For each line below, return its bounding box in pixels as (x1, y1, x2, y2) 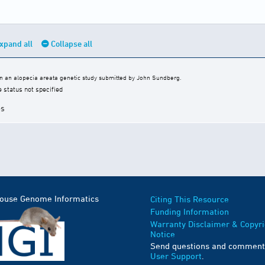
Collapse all (51, 38, 92, 49)
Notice (150, 228, 175, 239)
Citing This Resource (150, 194, 229, 205)
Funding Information (150, 206, 229, 216)
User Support (150, 251, 202, 261)
